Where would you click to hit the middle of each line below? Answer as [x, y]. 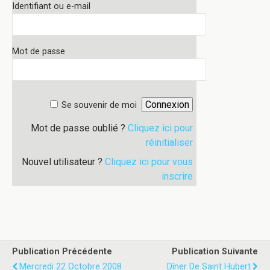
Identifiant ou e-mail [51, 6]
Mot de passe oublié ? [79, 128]
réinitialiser [169, 143]
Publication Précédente [62, 252]
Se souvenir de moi [99, 105]
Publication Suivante [215, 252]
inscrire [177, 176]
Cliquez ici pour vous [149, 162]
